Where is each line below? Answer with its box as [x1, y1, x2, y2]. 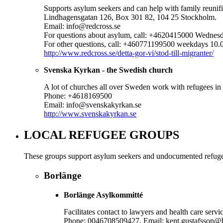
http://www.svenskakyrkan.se [44, 110, 136, 118]
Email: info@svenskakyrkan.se [44, 101, 141, 110]
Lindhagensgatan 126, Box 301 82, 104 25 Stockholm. [44, 13, 217, 22]
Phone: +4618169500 [44, 92, 112, 101]
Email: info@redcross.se [44, 22, 120, 31]
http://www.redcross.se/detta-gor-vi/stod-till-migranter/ [44, 49, 214, 58]
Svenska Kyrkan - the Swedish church [44, 66, 173, 75]
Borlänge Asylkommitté [64, 190, 143, 199]
